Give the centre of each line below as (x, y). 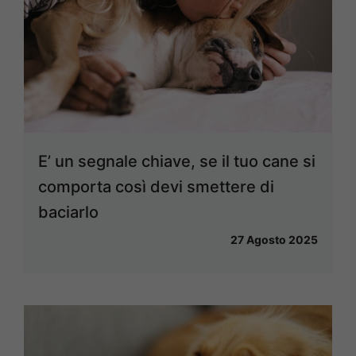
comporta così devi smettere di (156, 187)
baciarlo (68, 213)
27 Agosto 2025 (274, 240)
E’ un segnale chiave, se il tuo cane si (177, 162)
